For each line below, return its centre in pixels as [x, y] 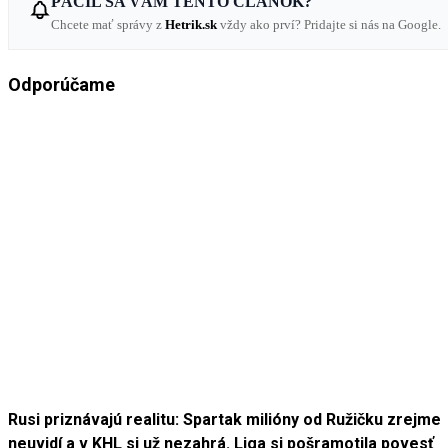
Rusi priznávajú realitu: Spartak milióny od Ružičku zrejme [224, 419]
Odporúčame [61, 84]
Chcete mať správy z [108, 24]
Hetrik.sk [191, 24]
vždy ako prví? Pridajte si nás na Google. [329, 24]
